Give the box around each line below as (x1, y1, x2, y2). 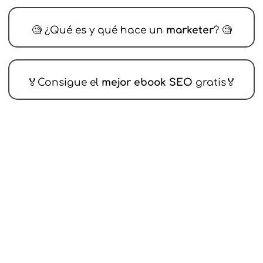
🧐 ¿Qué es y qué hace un (31, 25, 166, 36)
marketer (166, 25, 214, 36)
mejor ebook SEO (101, 77, 195, 89)
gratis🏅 (195, 77, 236, 89)
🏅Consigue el (27, 77, 102, 89)
